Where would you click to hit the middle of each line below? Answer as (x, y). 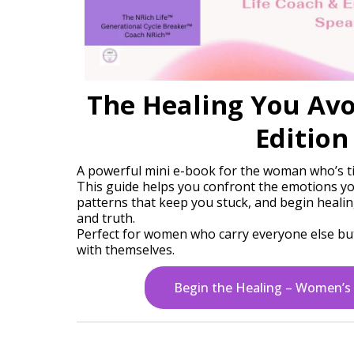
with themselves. (126, 249)
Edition (302, 137)
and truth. (106, 218)
